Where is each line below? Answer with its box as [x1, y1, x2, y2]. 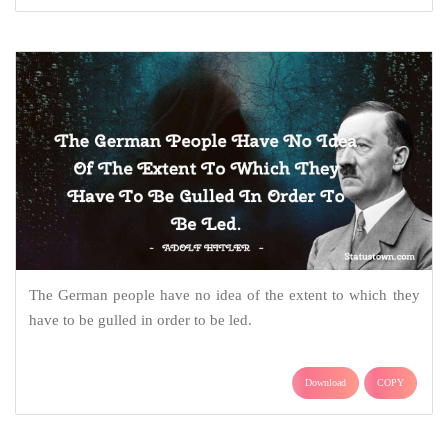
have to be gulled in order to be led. [28, 312, 252, 329]
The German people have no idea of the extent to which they [28, 287, 420, 304]
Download [305, 377, 346, 389]
